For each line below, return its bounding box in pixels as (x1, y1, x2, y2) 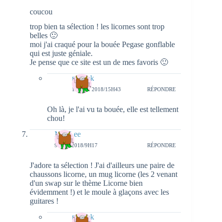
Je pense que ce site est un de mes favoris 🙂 (30, 58, 168, 67)
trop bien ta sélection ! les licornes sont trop (30, 22, 165, 31)
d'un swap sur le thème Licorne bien (30, 179, 143, 188)
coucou (30, 7, 53, 16)
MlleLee (55, 130, 81, 139)
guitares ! (30, 197, 58, 206)
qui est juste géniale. (30, 49, 93, 58)
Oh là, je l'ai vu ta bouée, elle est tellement (47, 105, 178, 114)
